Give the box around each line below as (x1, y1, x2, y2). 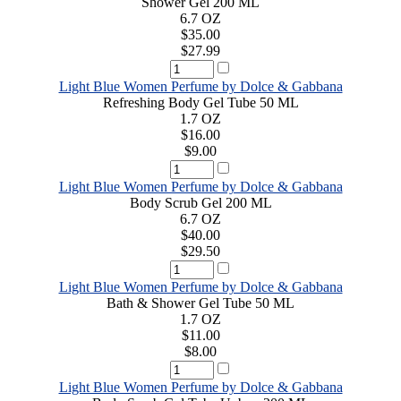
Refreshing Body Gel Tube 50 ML (102, 94, 299, 110)
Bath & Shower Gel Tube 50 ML (107, 294, 294, 311)
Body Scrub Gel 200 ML (129, 194, 272, 210)
